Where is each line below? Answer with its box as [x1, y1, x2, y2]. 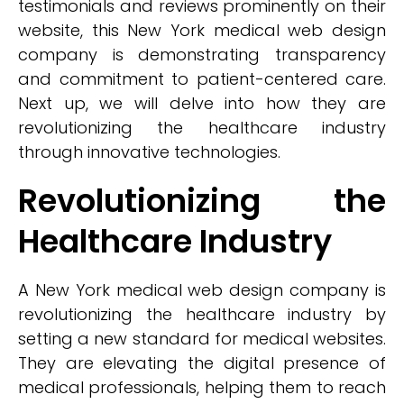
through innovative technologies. [18, 141, 280, 163]
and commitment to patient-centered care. [18, 68, 386, 90]
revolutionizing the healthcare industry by [18, 303, 386, 326]
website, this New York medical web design [18, 19, 386, 41]
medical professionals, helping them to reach [18, 376, 386, 399]
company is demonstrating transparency [18, 43, 386, 66]
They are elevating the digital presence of [18, 352, 386, 374]
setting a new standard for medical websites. [18, 327, 386, 350]
